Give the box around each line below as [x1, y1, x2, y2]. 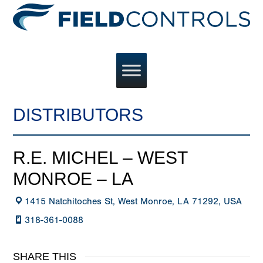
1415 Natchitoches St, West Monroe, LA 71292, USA [25, 196, 242, 207]
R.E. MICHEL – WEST [13, 148, 188, 168]
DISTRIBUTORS [13, 105, 144, 125]
